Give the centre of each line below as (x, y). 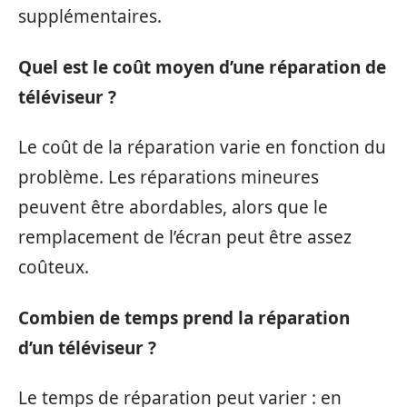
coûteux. (54, 268)
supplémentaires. (90, 17)
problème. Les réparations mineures (169, 178)
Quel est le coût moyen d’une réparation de (202, 67)
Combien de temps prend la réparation (184, 318)
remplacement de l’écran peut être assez (185, 238)
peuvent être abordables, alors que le (173, 208)
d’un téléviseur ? (87, 347)
